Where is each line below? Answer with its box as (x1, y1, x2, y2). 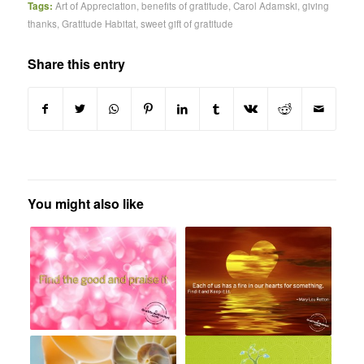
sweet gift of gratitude (140, 16, 233, 30)
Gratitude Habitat (61, 16, 136, 30)
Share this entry (27, 54, 125, 73)
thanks (27, 16, 57, 30)
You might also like (27, 193, 144, 213)
